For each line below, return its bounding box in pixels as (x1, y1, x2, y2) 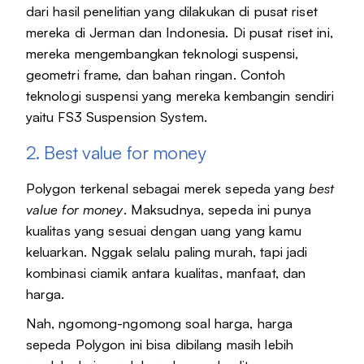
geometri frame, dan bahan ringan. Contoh (25, 66, 286, 84)
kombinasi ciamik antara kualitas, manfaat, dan (25, 264, 306, 282)
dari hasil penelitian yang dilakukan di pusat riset (25, 2, 318, 20)
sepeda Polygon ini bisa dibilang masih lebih (25, 336, 294, 353)
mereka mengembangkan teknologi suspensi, (25, 45, 299, 63)
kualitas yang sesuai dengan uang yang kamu (25, 222, 301, 240)
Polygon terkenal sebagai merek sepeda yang (25, 180, 309, 197)
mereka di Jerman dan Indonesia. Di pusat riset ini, (25, 24, 333, 41)
